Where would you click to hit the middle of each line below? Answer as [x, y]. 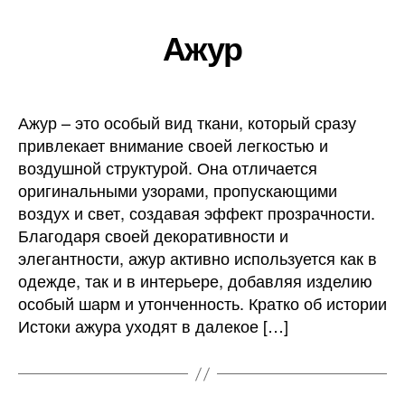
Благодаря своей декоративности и [153, 235]
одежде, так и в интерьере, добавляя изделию [195, 280]
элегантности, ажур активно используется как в [198, 258]
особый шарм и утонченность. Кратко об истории [202, 303]
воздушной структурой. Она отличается [168, 167]
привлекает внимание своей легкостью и [173, 145]
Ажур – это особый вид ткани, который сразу [187, 122]
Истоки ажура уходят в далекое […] [153, 325]
